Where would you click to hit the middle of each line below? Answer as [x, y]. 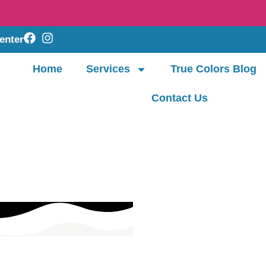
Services [108, 69]
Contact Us [179, 98]
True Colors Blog [214, 69]
